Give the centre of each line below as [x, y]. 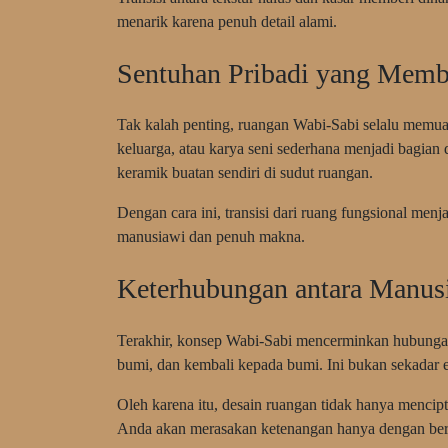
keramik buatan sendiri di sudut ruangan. [245, 173]
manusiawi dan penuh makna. [211, 237]
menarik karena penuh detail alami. [227, 21]
